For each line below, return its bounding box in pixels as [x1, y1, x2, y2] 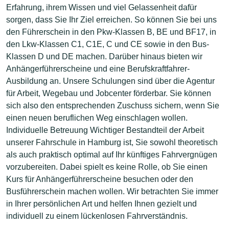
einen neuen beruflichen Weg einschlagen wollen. [6, 113, 188, 123]
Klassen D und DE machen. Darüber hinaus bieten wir [6, 52, 202, 61]
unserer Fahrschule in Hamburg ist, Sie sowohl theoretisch [6, 138, 218, 147]
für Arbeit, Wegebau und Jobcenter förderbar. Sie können [6, 89, 211, 98]
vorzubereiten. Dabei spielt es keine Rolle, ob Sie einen [6, 163, 208, 172]
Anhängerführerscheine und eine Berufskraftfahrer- [6, 64, 190, 74]
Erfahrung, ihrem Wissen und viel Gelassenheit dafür [6, 3, 197, 12]
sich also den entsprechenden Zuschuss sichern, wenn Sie [6, 101, 219, 110]
